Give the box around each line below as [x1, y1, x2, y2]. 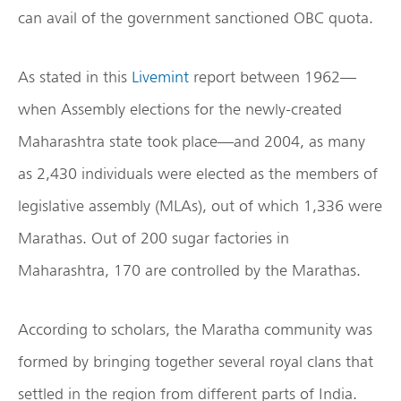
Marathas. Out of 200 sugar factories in [18, 227, 289, 247]
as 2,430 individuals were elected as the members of [18, 163, 378, 183]
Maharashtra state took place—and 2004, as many [18, 131, 365, 150]
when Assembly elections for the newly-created [18, 98, 342, 118]
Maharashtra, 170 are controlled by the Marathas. [18, 260, 361, 279]
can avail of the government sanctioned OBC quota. [18, 7, 373, 27]
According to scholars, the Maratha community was [18, 319, 372, 338]
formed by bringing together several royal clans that [18, 351, 373, 371]
